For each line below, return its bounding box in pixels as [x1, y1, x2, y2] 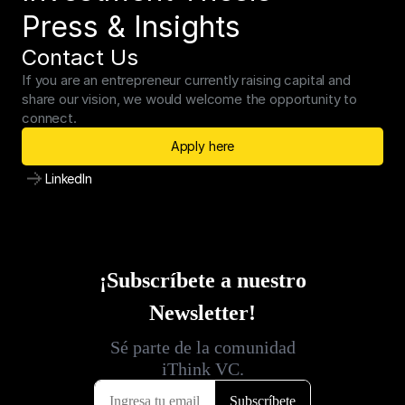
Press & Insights [22, 9, 240, 44]
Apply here [170, 138, 235, 154]
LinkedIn [45, 170, 92, 186]
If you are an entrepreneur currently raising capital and [22, 71, 351, 89]
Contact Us [22, 44, 138, 71]
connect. [22, 109, 77, 127]
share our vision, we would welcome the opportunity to [22, 90, 358, 108]
